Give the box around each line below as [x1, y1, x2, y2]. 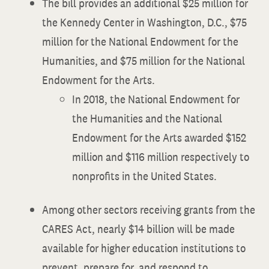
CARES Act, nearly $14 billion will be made [42, 221, 235, 237]
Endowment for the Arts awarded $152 [72, 130, 246, 145]
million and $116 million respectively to [72, 149, 249, 165]
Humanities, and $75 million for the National [42, 53, 245, 68]
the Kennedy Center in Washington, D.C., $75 [42, 14, 247, 30]
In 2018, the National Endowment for [72, 91, 240, 107]
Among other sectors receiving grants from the [42, 202, 255, 217]
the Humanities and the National [72, 110, 222, 126]
